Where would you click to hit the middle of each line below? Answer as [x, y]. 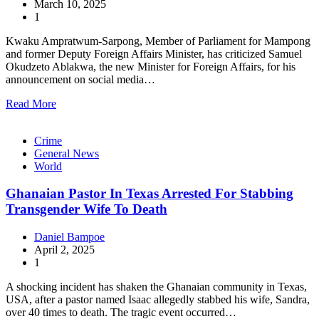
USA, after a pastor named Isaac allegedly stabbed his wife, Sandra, [158, 300]
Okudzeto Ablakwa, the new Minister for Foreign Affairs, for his [151, 66]
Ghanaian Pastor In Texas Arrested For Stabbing [150, 194]
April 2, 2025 [64, 250]
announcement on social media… [80, 79]
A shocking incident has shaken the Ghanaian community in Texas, [156, 287]
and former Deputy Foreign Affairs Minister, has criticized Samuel [154, 53]
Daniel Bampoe [69, 237]
